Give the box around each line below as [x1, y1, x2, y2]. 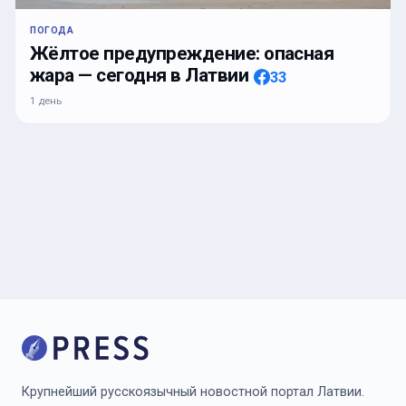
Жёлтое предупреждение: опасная [30, 43, 334, 65]
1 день [30, 94, 62, 108]
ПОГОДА [30, 24, 74, 37]
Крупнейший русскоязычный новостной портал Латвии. [22, 384, 364, 401]
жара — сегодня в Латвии [30, 64, 249, 87]
